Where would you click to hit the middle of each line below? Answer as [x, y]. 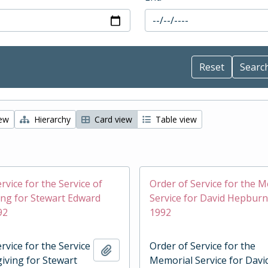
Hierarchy [51, 119]
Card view [112, 119]
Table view [175, 119]
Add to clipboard [148, 249]
